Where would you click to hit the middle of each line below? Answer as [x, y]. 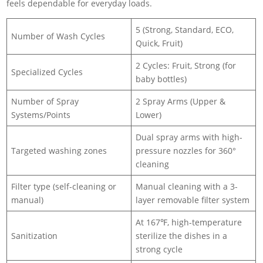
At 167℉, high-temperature [189, 222]
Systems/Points [41, 114]
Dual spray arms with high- [189, 137]
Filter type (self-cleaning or [64, 186]
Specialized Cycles [47, 72]
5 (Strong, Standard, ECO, [185, 29]
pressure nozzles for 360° [186, 150]
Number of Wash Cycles [58, 36]
